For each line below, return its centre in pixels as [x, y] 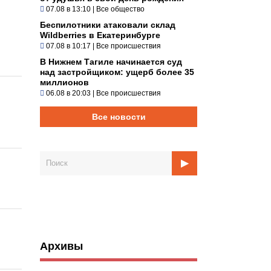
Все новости [119, 116]
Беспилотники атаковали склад [108, 24]
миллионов [64, 82]
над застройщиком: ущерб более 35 [117, 72]
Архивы [61, 246]
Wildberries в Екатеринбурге [100, 35]
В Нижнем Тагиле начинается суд [111, 61]
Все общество [120, 9]
